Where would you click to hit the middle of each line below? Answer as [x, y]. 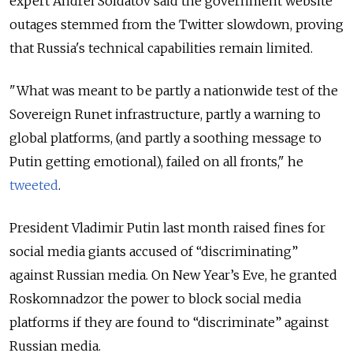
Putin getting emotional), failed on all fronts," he [156, 161]
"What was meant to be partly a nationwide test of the [174, 90]
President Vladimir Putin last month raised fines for [167, 227]
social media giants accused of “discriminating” [154, 251]
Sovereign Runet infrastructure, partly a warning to [165, 114]
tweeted [34, 185]
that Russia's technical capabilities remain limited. [163, 48]
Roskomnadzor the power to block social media [155, 298]
